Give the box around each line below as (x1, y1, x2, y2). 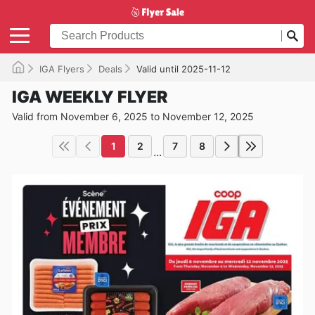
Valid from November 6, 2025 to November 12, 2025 (12, 110, 254, 122)
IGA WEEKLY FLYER (12, 86, 167, 107)
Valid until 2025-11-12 (136, 63, 231, 75)
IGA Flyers (39, 63, 84, 75)
